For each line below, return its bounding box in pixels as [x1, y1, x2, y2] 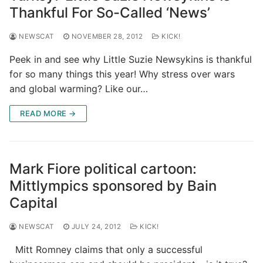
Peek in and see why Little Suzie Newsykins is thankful [9, 53, 252, 65]
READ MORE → [20, 108, 76, 118]
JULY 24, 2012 [71, 222, 121, 231]
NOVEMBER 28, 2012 [71, 32, 143, 41]
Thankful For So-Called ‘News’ [9, 4, 210, 21]
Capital [9, 194, 58, 211]
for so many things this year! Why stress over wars [9, 68, 235, 80]
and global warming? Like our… [9, 82, 148, 95]
